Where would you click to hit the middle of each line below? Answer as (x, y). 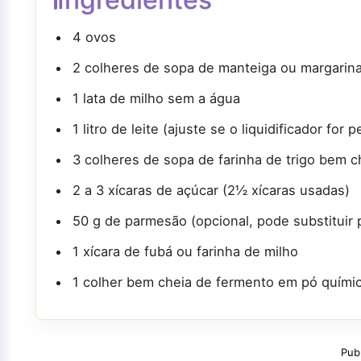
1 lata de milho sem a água (156, 99)
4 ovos (94, 37)
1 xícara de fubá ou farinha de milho (185, 252)
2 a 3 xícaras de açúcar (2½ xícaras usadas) (211, 191)
